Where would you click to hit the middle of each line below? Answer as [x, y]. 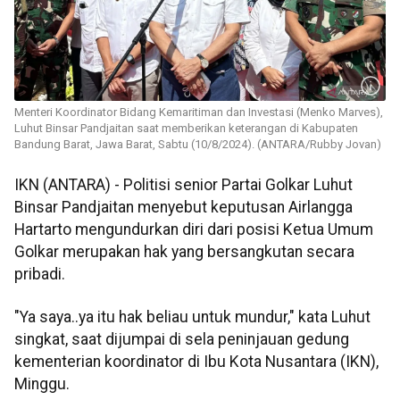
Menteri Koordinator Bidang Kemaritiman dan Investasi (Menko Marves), [199, 112]
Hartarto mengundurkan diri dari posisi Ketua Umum [194, 230]
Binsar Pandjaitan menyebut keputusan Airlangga [183, 208]
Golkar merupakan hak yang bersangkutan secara [184, 252]
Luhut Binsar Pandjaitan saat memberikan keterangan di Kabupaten [186, 129]
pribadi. [40, 275]
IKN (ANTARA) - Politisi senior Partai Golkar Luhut [183, 185]
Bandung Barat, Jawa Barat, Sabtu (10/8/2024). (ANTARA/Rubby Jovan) [198, 145]
